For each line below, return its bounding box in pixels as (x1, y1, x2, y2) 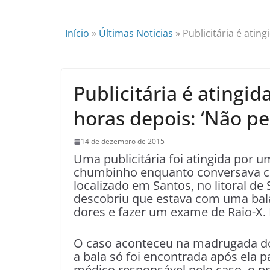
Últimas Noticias (99, 27, 173, 40)
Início (65, 27, 89, 40)
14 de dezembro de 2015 (81, 136, 165, 146)
